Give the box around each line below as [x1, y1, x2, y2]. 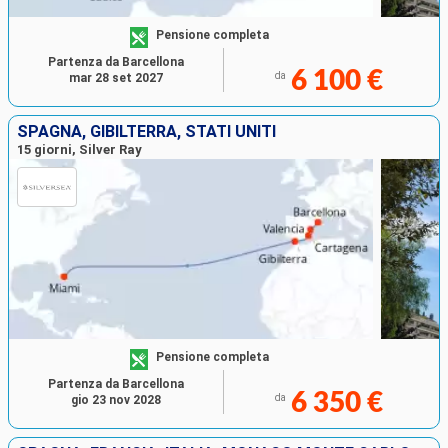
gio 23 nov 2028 [71, 393, 161, 408]
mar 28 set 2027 [69, 71, 163, 86]
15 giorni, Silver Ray [17, 142, 142, 158]
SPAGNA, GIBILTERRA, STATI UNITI [17, 122, 276, 142]
